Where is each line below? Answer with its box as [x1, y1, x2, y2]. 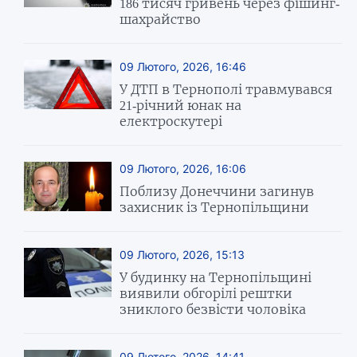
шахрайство [120, 10, 202, 27]
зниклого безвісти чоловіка [120, 300, 307, 317]
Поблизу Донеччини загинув [120, 182, 315, 199]
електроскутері [120, 112, 223, 129]
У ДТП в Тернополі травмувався [120, 80, 333, 97]
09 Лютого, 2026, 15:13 [120, 247, 245, 261]
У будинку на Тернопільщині [120, 269, 312, 285]
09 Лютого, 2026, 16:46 [120, 59, 247, 73]
